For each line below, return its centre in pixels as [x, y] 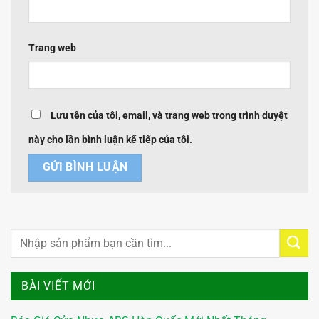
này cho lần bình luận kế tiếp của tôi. [110, 140]
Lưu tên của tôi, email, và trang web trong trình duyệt [169, 116]
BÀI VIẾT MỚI [58, 286]
